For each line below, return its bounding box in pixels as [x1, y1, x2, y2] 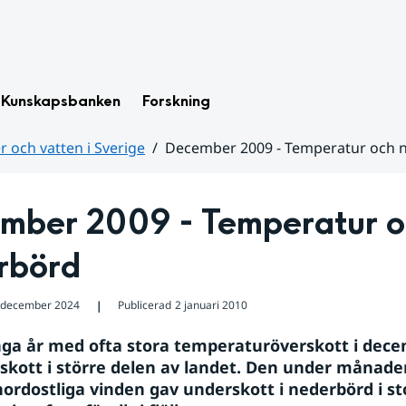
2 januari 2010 [174, 297, 247, 313]
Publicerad [117, 297, 171, 313]
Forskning [142, 91, 210, 111]
